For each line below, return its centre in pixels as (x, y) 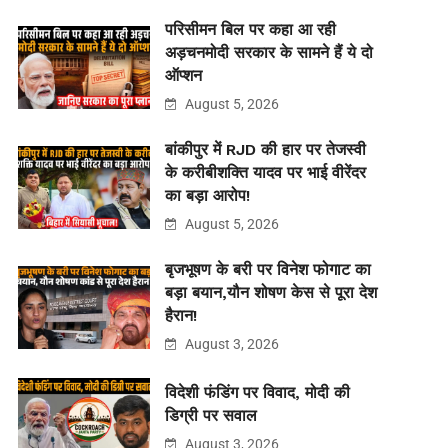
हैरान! (180, 316)
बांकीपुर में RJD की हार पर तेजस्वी (265, 150)
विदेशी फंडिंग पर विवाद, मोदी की (257, 393)
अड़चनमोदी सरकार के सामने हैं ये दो (268, 53)
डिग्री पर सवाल (210, 416)
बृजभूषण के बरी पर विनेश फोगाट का (267, 270)
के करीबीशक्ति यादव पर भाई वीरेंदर (265, 173)
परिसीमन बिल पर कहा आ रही (250, 30)
